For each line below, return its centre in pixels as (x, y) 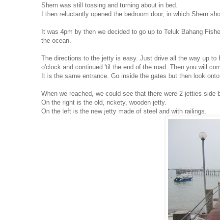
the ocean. (56, 41)
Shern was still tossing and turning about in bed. (110, 5)
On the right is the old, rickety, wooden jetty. (104, 103)
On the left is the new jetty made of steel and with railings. (124, 111)
